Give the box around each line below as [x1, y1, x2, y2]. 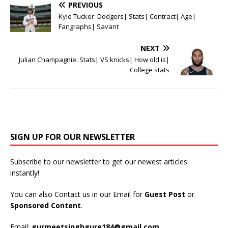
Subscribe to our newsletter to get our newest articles [10, 156, 187, 166]
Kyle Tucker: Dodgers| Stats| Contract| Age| [59, 11, 196, 21]
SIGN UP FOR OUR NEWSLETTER [10, 131, 135, 142]
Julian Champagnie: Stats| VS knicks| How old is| [19, 54, 169, 64]
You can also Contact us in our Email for [10, 189, 145, 199]
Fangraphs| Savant [59, 21, 119, 31]
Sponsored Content [10, 200, 81, 210]
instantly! [10, 167, 39, 178]
